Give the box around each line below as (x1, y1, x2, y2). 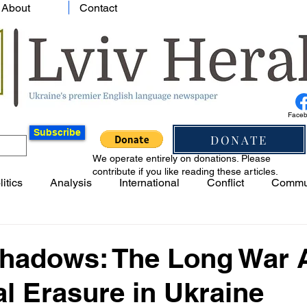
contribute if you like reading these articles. (93, 166, 278, 177)
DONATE (210, 132, 268, 147)
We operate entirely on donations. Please (93, 153, 271, 164)
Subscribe (34, 127, 81, 138)
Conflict (207, 176, 244, 189)
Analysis (50, 176, 92, 189)
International (119, 176, 180, 189)
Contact (79, 1, 117, 14)
